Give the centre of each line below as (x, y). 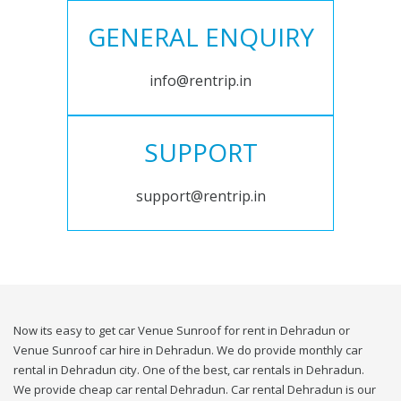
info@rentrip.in (200, 81)
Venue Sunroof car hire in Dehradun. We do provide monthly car (188, 350)
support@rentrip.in (200, 196)
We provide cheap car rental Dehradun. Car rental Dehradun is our (195, 390)
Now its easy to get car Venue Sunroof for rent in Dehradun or (182, 331)
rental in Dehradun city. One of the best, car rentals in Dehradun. (189, 370)
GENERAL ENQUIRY (200, 37)
